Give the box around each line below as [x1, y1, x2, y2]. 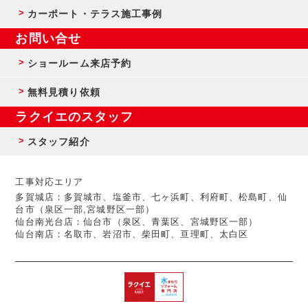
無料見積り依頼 [27, 87, 100, 98]
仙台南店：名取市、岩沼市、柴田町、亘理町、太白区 [15, 230, 249, 240]
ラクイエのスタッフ [15, 110, 134, 124]
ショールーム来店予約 [27, 58, 132, 69]
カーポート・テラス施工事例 [27, 8, 163, 20]
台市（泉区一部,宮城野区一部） [15, 205, 155, 215]
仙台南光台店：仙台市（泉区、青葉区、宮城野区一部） [15, 217, 258, 228]
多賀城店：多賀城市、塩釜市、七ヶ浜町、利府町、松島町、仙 [15, 192, 287, 203]
